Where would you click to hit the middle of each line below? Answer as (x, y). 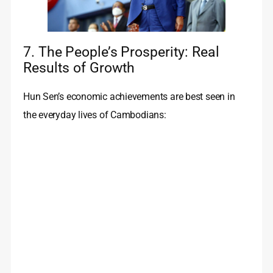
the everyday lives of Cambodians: (95, 115)
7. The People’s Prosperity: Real (121, 52)
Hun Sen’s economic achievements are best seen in (129, 97)
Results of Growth (79, 68)
